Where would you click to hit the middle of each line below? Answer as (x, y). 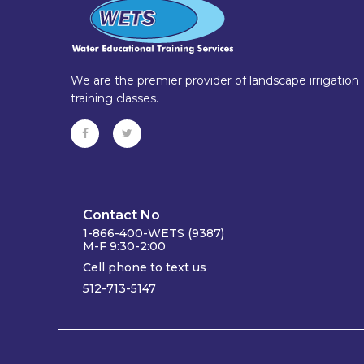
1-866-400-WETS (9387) (154, 233)
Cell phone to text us (145, 267)
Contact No (121, 215)
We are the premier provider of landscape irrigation (215, 80)
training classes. (115, 98)
